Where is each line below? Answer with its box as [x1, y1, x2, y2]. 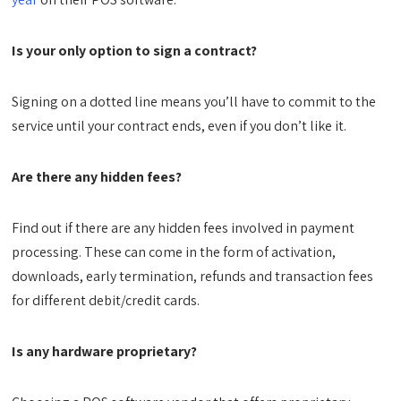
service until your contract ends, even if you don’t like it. [12, 116, 347, 135]
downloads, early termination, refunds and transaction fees [12, 267, 374, 286]
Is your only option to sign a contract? [12, 41, 258, 60]
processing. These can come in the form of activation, [12, 243, 337, 261]
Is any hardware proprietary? [12, 342, 198, 361]
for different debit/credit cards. [12, 291, 200, 310]
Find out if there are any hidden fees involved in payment [12, 218, 355, 237]
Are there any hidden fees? [12, 167, 183, 186]
